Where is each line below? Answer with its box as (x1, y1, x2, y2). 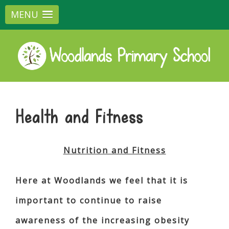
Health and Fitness (15, 106, 143, 129)
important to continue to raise (15, 195, 162, 207)
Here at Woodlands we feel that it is (15, 175, 188, 187)
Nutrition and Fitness (63, 145, 166, 156)
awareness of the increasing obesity (15, 215, 190, 226)
